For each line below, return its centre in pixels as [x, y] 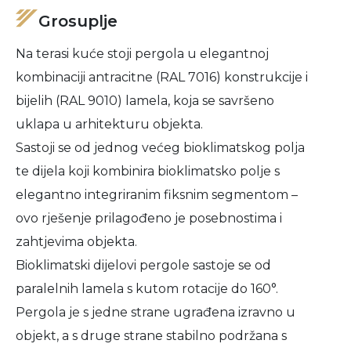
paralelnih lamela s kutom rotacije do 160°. [147, 289]
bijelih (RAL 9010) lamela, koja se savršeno [145, 101]
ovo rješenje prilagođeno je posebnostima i [149, 218]
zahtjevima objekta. [76, 242]
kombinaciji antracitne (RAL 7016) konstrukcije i [162, 77]
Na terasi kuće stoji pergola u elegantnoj [142, 54]
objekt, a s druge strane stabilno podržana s [151, 336]
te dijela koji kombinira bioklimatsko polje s [148, 171]
